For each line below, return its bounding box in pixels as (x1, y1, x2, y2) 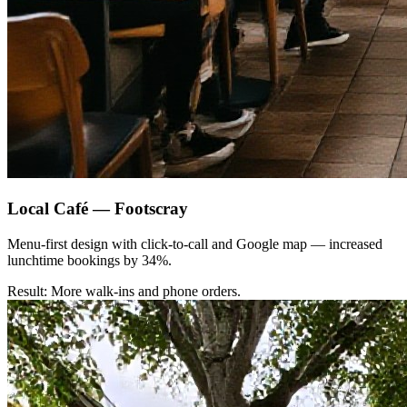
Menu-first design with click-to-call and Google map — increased (7, 235, 382, 252)
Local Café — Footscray (7, 198, 188, 218)
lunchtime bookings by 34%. (7, 252, 172, 268)
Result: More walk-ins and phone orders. (7, 283, 241, 299)
